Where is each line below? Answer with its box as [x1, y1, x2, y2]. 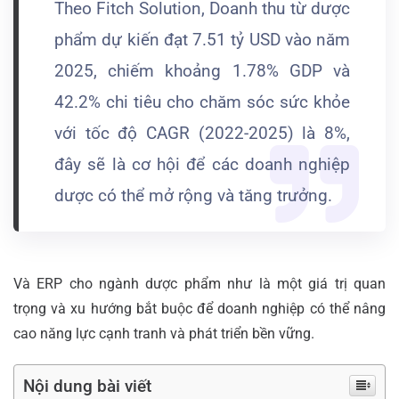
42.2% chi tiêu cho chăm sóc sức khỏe [54, 93, 350, 113]
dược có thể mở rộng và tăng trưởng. [54, 186, 332, 207]
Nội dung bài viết [23, 376, 151, 397]
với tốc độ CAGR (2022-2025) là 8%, [54, 124, 350, 144]
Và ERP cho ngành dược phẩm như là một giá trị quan [13, 275, 386, 293]
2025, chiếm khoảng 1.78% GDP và [54, 61, 350, 82]
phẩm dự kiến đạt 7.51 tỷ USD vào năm [54, 30, 350, 51]
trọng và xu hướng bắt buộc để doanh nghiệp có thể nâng [13, 300, 386, 318]
